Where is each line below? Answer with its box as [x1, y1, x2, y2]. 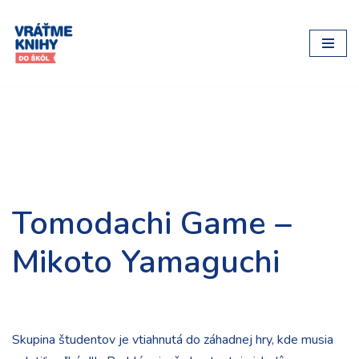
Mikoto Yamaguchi [12, 240, 280, 284]
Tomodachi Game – [12, 202, 292, 245]
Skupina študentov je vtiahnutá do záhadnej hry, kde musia [12, 331, 333, 349]
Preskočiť [12, 35, 65, 53]
